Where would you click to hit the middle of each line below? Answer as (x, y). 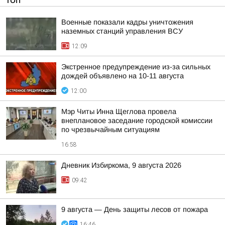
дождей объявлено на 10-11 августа (123, 76)
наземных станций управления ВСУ (122, 31)
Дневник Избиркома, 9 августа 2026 (121, 165)
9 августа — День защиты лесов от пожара (135, 209)
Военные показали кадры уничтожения (127, 22)
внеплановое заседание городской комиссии (137, 121)
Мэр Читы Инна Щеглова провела (119, 111)
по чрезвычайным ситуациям (110, 130)
